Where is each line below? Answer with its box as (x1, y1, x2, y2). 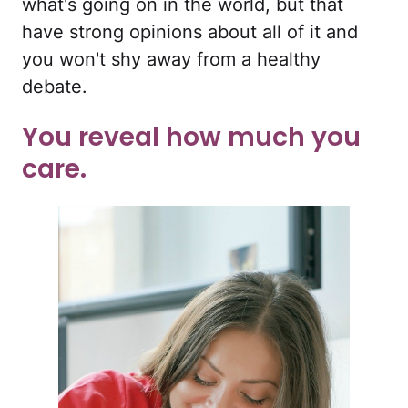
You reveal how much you (22, 119, 361, 156)
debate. (22, 75, 87, 97)
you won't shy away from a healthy (22, 47, 321, 70)
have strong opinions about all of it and (22, 20, 358, 43)
